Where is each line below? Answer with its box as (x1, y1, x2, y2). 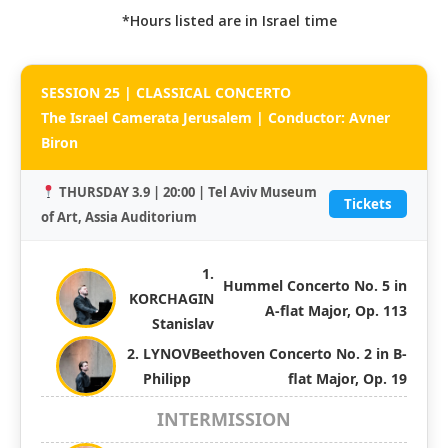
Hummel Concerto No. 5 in (223, 276, 407, 296)
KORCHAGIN (128, 288, 214, 308)
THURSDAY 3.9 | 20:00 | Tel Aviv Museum (58, 182, 317, 201)
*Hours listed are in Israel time (121, 10, 337, 30)
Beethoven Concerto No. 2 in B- (191, 343, 407, 363)
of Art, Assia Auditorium (41, 207, 197, 226)
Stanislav (151, 313, 214, 333)
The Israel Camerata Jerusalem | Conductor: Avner (41, 107, 390, 127)
